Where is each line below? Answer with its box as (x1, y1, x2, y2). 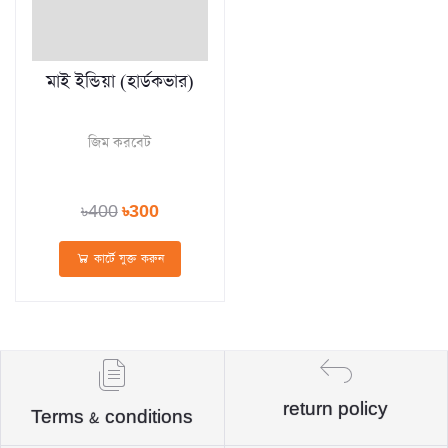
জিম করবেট (88, 132, 152, 153)
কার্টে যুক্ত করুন (89, 250, 164, 267)
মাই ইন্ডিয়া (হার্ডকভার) (45, 69, 194, 94)
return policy (283, 399, 389, 422)
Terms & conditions (31, 407, 194, 430)
